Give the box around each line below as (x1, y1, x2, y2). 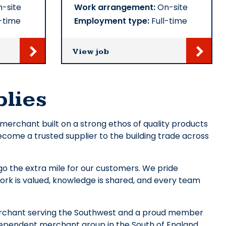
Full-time (149, 15, 187, 27)
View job (72, 47, 109, 57)
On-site (155, 2, 188, 14)
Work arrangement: (74, 2, 155, 14)
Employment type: (74, 15, 149, 27)
